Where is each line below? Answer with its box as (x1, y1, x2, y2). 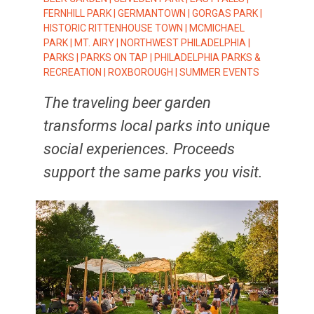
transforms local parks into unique (43, 117, 271, 135)
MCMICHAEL (189, 22, 245, 34)
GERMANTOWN (118, 8, 186, 19)
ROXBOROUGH (108, 67, 174, 78)
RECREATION (43, 67, 102, 78)
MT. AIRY (74, 37, 115, 48)
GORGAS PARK (192, 8, 259, 19)
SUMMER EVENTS (179, 67, 260, 78)
